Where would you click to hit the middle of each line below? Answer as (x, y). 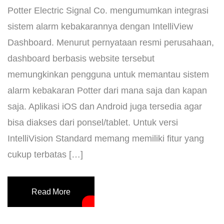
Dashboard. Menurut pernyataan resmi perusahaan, (111, 43)
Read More (51, 192)
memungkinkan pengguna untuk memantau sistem (108, 75)
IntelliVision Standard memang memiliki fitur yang (106, 139)
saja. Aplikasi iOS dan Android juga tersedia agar (105, 107)
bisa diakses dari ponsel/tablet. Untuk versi (93, 123)
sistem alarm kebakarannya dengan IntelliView (100, 27)
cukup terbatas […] (45, 155)
